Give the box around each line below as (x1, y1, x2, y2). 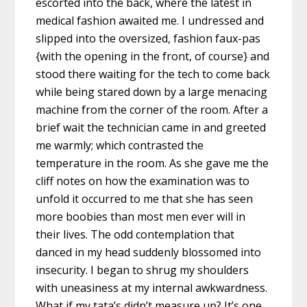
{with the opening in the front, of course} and (36, 48, 270, 64)
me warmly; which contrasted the (36, 137, 204, 153)
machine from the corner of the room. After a (36, 101, 269, 117)
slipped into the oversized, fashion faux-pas (36, 30, 261, 46)
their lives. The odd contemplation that (36, 226, 235, 242)
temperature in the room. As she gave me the (36, 155, 269, 171)
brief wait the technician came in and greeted (36, 119, 267, 135)
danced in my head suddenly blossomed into (36, 244, 262, 260)
